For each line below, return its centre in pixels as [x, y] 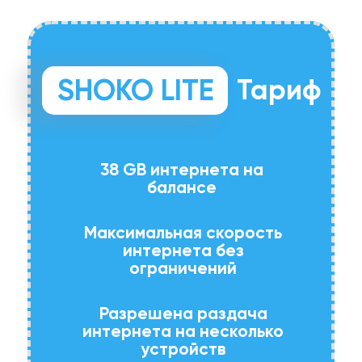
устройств [183, 349]
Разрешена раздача [183, 314]
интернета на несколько [183, 331]
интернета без [183, 250]
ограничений [183, 268]
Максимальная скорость [183, 233]
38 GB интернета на [181, 170]
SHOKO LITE [135, 90]
